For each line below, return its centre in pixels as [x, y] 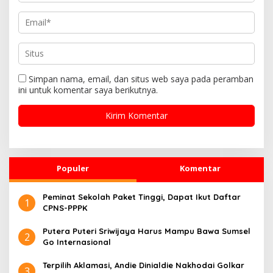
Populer [73, 168]
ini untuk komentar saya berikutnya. [88, 90]
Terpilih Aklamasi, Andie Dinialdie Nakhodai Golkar [144, 265]
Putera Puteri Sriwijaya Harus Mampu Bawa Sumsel [147, 231]
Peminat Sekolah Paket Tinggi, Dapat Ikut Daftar [142, 197]
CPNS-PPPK [65, 208]
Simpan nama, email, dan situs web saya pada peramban [141, 79]
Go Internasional [77, 242]
